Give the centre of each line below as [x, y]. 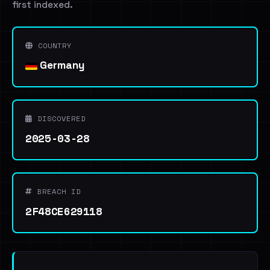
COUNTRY [52, 46]
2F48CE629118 [64, 211]
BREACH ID [57, 191]
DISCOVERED [59, 118]
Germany [61, 65]
